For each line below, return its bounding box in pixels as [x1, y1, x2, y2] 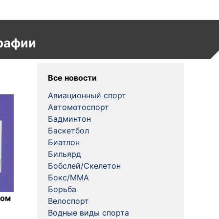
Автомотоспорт [48, 102, 109, 112]
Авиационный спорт [48, 90, 126, 100]
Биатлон [48, 137, 80, 147]
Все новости [48, 73, 97, 83]
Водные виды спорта [48, 208, 129, 218]
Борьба [48, 184, 76, 194]
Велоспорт [48, 196, 89, 206]
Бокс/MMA [48, 173, 89, 182]
